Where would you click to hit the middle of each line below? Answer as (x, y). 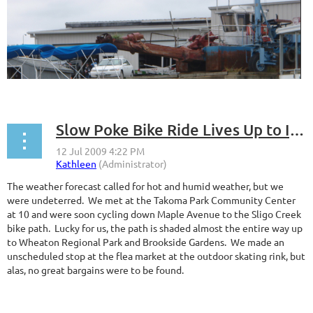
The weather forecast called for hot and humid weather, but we (145, 186)
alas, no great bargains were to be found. (96, 270)
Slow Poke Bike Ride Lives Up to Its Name (297, 130)
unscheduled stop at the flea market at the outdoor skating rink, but (156, 256)
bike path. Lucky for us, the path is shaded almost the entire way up (155, 228)
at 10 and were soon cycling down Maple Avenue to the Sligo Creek (154, 214)
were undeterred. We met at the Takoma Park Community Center (151, 200)
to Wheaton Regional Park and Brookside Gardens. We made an (146, 242)
